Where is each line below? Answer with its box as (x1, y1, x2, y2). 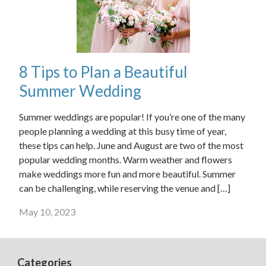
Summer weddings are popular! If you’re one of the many (19, 111, 245, 122)
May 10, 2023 (19, 206, 75, 217)
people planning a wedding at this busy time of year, (19, 125, 226, 137)
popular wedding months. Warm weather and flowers (19, 154, 232, 165)
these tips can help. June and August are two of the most (19, 140, 243, 151)
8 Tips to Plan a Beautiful (19, 62, 188, 81)
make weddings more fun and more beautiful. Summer (19, 168, 236, 179)
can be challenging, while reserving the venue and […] (19, 182, 230, 194)
